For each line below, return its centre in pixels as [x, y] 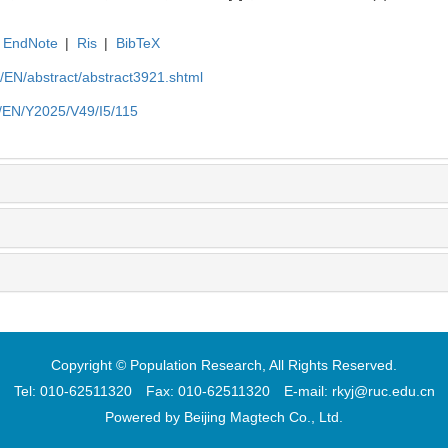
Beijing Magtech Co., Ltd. [263, 417]
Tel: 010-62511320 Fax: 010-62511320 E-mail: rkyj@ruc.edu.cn [224, 391]
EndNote [30, 42]
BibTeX [137, 42]
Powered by [144, 417]
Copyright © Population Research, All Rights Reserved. [224, 365]
